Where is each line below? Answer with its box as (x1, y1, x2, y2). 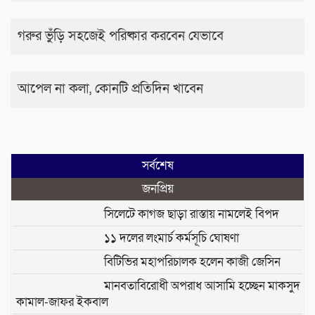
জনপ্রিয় (141, 180, 174, 197)
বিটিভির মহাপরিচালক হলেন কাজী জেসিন (103, 253, 281, 270)
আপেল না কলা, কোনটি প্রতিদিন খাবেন (18, 79, 203, 98)
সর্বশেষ (141, 157, 174, 174)
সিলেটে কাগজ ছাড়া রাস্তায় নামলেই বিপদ (103, 205, 279, 222)
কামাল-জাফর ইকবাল (16, 293, 108, 310)
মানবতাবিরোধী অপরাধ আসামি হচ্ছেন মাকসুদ (103, 277, 300, 294)
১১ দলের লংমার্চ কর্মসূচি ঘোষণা (103, 229, 239, 246)
